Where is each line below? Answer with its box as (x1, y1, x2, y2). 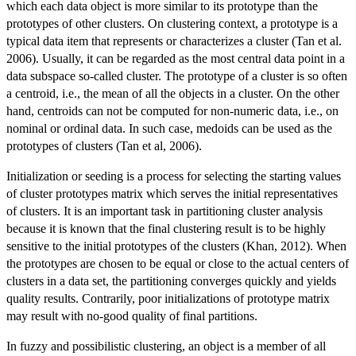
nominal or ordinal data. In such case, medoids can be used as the (6, 121, 332, 135)
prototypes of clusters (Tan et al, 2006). (6, 138, 202, 153)
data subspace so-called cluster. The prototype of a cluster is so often (6, 68, 347, 83)
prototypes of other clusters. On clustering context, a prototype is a (6, 16, 338, 30)
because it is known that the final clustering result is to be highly (6, 221, 326, 235)
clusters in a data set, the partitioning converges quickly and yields (6, 273, 336, 288)
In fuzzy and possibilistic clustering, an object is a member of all (6, 339, 326, 353)
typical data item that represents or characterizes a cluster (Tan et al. (6, 33, 342, 48)
